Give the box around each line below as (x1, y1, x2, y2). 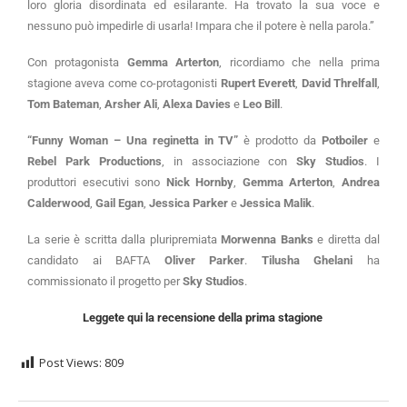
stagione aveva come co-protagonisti (27, 76, 221, 91)
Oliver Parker (164, 253, 245, 268)
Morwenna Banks (221, 233, 313, 247)
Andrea (342, 175, 381, 190)
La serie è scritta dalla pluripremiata (27, 233, 221, 247)
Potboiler (322, 134, 369, 148)
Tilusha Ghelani (261, 253, 353, 268)
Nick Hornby (165, 175, 234, 190)
